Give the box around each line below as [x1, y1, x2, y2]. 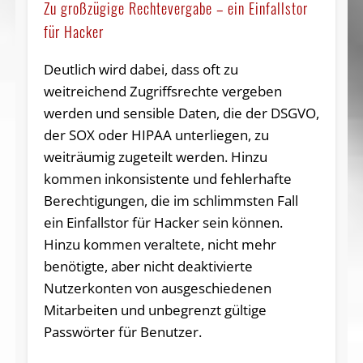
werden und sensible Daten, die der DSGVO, [43, 104, 319, 123]
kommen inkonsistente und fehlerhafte [43, 169, 292, 189]
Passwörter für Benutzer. [43, 322, 202, 342]
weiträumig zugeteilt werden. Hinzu [43, 147, 267, 167]
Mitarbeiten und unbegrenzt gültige [43, 301, 267, 320]
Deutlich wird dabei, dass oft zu [43, 60, 238, 79]
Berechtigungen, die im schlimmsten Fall [43, 191, 298, 211]
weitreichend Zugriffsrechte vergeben [43, 82, 282, 101]
